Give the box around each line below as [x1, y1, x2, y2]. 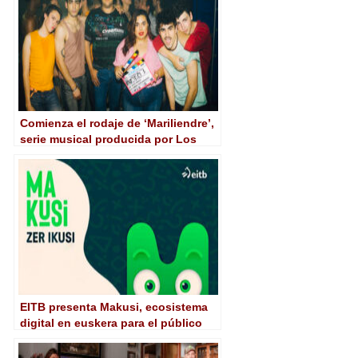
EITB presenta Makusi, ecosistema [20, 300, 208, 313]
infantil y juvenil [20, 332, 108, 345]
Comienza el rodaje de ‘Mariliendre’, [20, 116, 214, 129]
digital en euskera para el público [20, 316, 202, 329]
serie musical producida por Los [20, 132, 197, 145]
